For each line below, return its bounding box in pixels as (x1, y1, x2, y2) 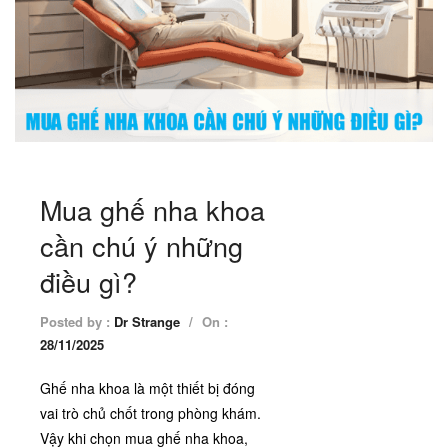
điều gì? (40, 262, 137, 302)
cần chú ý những (40, 226, 243, 266)
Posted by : (40, 312, 114, 332)
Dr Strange (114, 312, 180, 332)
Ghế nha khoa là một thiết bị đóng (40, 378, 255, 399)
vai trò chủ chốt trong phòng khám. (40, 403, 261, 424)
